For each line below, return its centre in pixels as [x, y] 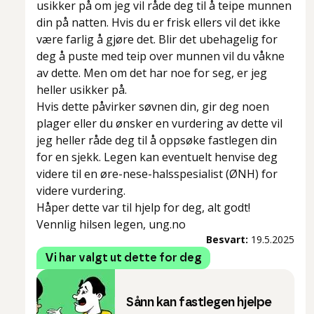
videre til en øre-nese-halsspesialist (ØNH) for [157, 174]
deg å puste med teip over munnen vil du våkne [161, 56]
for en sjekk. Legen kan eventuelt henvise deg [157, 157]
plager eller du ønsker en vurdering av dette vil [159, 124]
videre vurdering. [81, 191]
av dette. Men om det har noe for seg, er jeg [152, 73]
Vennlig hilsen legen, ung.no [111, 225]
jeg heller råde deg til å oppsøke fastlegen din [157, 141]
